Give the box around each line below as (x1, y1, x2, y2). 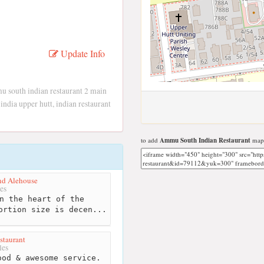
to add (141, 136, 160, 144)
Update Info (58, 47, 105, 60)
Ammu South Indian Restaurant (160, 136, 250, 145)
